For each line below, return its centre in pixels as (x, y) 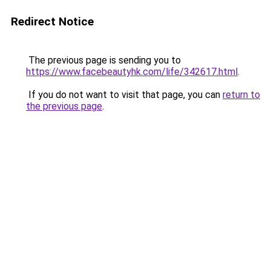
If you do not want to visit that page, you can (124, 95)
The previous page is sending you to (103, 60)
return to (241, 95)
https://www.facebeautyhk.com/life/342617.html (132, 72)
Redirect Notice (52, 21)
